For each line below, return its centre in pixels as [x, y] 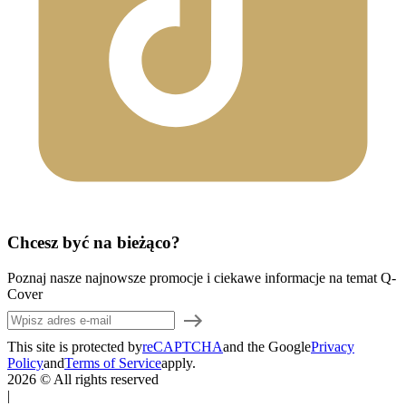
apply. [179, 363]
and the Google [267, 347]
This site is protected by [75, 347]
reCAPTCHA [183, 347]
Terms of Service [113, 363]
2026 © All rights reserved [83, 380]
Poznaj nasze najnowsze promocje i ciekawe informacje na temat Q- [202, 278]
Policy [25, 363]
